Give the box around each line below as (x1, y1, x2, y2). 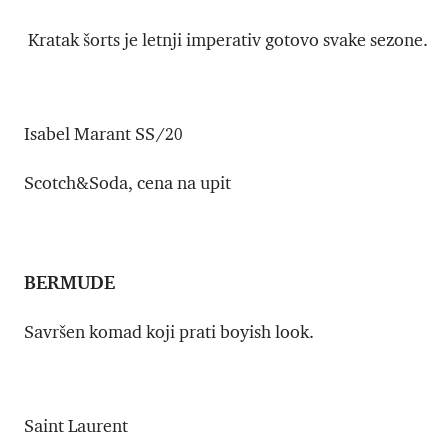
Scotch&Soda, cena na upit (24, 172, 231, 195)
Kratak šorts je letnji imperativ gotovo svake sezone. (24, 29, 428, 52)
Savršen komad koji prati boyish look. (24, 321, 314, 344)
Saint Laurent (24, 415, 128, 438)
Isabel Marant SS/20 (24, 123, 183, 146)
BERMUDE (24, 270, 115, 294)
